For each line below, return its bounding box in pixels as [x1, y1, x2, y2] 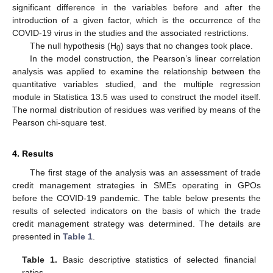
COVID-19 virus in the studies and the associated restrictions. [12, 28, 249, 38]
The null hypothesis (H [29, 41, 116, 51]
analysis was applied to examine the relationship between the [12, 66, 261, 77]
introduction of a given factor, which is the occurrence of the [12, 15, 261, 26]
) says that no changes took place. [120, 41, 253, 51]
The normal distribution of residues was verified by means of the [12, 105, 261, 115]
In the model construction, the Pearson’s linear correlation [29, 54, 261, 64]
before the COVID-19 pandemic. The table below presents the [12, 193, 261, 204]
